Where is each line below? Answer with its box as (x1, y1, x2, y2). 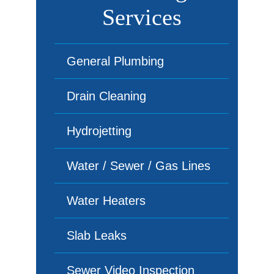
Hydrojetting (67, 124, 131, 138)
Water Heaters (67, 194, 146, 207)
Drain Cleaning (67, 89, 146, 103)
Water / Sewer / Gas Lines (67, 159, 210, 172)
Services (102, 4, 182, 30)
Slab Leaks (67, 229, 127, 242)
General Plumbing (67, 54, 164, 68)
